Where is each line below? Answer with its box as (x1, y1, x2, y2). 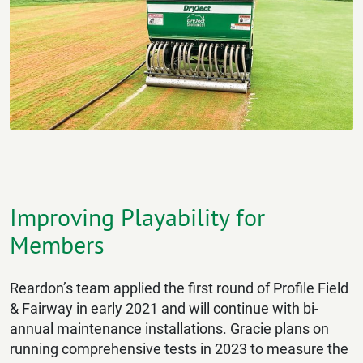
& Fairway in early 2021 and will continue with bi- (10, 300, 318, 318)
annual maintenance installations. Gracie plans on (10, 320, 329, 338)
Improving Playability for (10, 201, 265, 233)
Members (10, 228, 105, 261)
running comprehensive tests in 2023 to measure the (10, 340, 348, 358)
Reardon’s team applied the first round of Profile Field (10, 280, 348, 297)
